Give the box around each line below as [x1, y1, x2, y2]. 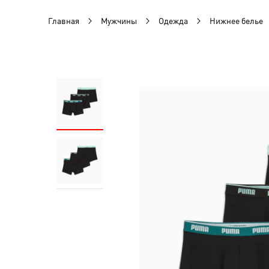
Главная [48, 16, 79, 26]
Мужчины [101, 16, 137, 26]
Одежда [159, 16, 188, 26]
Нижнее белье [210, 16, 263, 26]
